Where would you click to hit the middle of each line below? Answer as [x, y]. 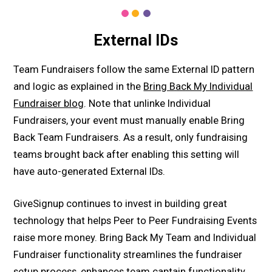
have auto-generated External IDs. [90, 172]
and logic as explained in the [79, 87]
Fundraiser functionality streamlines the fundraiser [128, 255]
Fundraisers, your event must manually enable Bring [129, 121]
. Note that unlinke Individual [148, 104]
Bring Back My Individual [198, 87]
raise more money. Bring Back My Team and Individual [135, 238]
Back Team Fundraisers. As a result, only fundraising [131, 138]
